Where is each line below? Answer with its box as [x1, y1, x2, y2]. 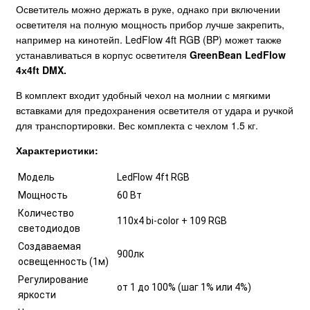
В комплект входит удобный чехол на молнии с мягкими [16, 88, 271, 102]
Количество [18, 208, 74, 219]
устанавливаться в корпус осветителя [16, 48, 190, 62]
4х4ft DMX [16, 63, 64, 77]
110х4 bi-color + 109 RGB [117, 215, 227, 227]
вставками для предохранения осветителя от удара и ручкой [16, 103, 293, 118]
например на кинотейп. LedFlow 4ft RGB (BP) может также [16, 33, 282, 47]
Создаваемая [18, 241, 81, 253]
